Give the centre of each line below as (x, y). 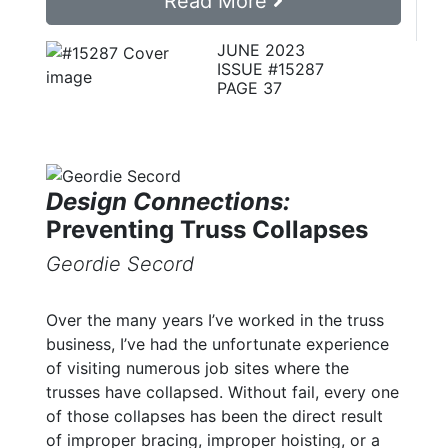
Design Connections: (168, 202)
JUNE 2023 (260, 50)
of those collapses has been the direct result (214, 416)
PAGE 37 (249, 88)
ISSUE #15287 (270, 69)
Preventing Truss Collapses (207, 230)
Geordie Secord (120, 264)
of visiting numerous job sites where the (197, 368)
